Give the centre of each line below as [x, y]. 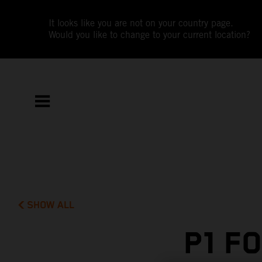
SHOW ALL [51, 205]
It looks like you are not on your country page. [141, 23]
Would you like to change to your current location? [150, 35]
